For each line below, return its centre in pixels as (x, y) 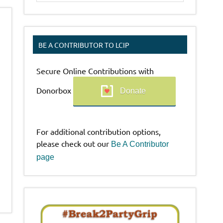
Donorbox (55, 90)
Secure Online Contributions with (95, 70)
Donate (133, 91)
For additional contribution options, (99, 131)
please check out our (74, 143)
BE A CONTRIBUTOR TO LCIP (84, 45)
